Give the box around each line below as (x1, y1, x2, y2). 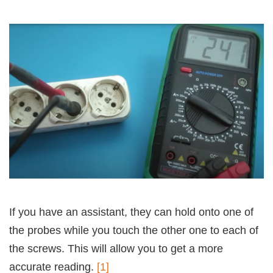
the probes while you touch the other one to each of (9, 224, 258, 237)
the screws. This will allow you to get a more (9, 243, 223, 255)
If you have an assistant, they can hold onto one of (9, 206, 253, 219)
